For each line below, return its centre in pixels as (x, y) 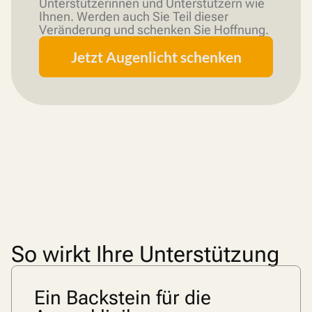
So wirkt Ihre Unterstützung (145, 255)
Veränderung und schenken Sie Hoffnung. (154, 30)
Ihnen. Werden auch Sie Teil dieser (134, 17)
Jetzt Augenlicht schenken (156, 57)
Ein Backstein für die (123, 298)
